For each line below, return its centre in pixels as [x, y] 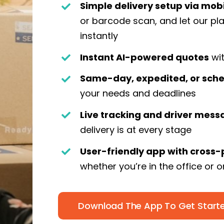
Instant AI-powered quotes [144, 57]
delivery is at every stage [135, 130]
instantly [99, 36]
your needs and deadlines [138, 93]
